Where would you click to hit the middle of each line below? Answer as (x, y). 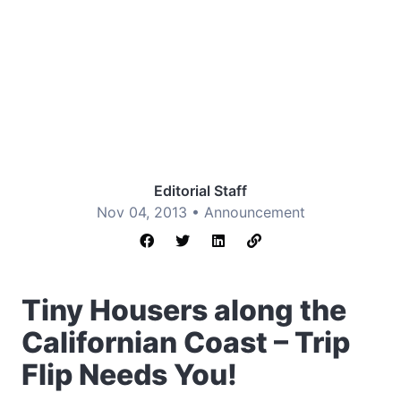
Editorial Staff (200, 191)
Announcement (254, 212)
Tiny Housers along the (184, 310)
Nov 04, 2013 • (150, 212)
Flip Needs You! (129, 375)
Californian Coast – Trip (186, 342)
